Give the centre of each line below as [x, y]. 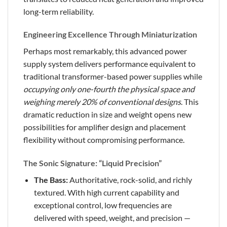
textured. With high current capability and [106, 193]
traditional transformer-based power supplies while [113, 77]
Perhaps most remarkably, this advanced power [105, 51]
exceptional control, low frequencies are [103, 205]
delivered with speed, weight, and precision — [112, 218]
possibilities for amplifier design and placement [105, 127]
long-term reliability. [59, 11]
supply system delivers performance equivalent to [109, 64]
